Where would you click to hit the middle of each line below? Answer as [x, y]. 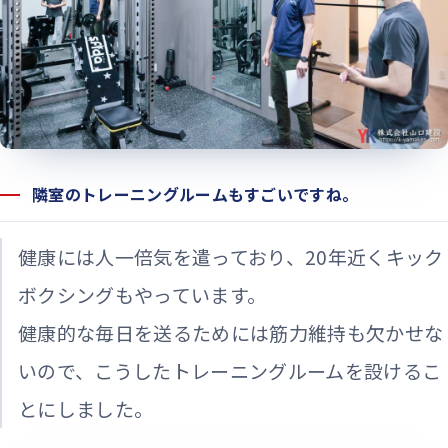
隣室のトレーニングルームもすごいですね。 [195, 194]
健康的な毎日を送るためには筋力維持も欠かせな [231, 333]
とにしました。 [86, 409]
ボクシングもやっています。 [142, 295]
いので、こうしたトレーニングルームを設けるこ [230, 371]
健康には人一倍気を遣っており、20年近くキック [231, 257]
